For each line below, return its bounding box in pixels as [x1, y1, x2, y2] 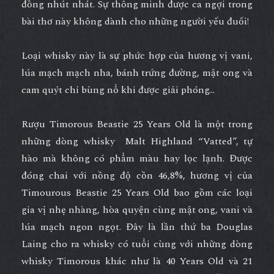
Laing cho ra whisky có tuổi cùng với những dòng [21, 236, 253, 251]
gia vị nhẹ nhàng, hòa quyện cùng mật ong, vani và [21, 202, 253, 217]
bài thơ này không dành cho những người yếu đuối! [21, 13, 249, 29]
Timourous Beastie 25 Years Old [21, 185, 169, 200]
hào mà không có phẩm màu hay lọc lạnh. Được [21, 150, 253, 166]
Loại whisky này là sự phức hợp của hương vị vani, [21, 48, 253, 63]
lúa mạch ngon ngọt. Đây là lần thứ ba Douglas [21, 219, 253, 234]
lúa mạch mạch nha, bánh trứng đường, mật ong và [21, 65, 253, 80]
